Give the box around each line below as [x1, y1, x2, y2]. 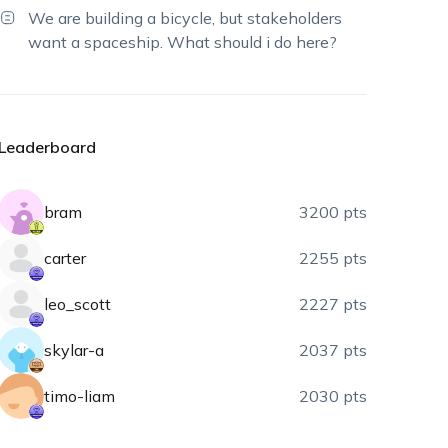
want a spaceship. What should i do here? [28, 32, 338, 52]
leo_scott [44, 294, 112, 314]
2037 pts [299, 340, 368, 360]
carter [44, 248, 87, 268]
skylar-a [44, 340, 105, 360]
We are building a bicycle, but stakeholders [28, 8, 343, 28]
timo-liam [44, 386, 116, 406]
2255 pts [299, 248, 368, 268]
